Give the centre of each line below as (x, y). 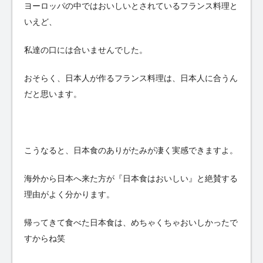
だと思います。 (53, 94)
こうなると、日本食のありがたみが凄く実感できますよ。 (131, 151)
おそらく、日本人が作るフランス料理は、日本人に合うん (131, 78)
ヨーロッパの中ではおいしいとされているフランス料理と (131, 6)
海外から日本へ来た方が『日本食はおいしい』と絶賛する (131, 179)
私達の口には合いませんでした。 (86, 50)
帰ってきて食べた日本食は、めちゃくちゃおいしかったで (131, 223)
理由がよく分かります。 (69, 195)
